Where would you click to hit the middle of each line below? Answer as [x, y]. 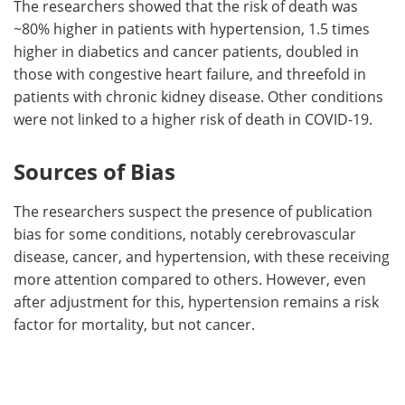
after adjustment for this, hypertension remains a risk [196, 301]
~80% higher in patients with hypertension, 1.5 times [192, 28]
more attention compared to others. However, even [190, 278]
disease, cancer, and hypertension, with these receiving [202, 256]
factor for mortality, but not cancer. [134, 324]
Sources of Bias [94, 171]
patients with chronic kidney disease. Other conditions [198, 96]
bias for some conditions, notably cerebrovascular [185, 233]
